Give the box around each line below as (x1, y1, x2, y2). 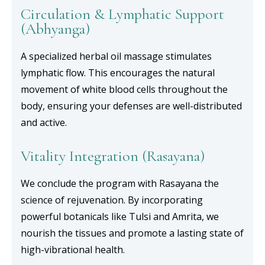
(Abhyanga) (21, 20, 90, 38)
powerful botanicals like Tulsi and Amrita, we (21, 210, 219, 223)
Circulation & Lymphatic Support (21, 5, 224, 23)
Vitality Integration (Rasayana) (21, 147, 205, 165)
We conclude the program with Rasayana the (21, 177, 219, 190)
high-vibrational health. (21, 243, 125, 256)
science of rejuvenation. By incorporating (21, 193, 203, 206)
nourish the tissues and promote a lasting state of (21, 227, 244, 240)
